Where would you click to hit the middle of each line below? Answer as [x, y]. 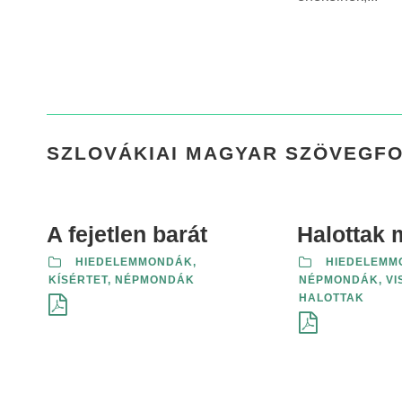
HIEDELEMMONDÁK [134, 262]
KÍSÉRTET [78, 280]
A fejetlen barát [127, 234]
